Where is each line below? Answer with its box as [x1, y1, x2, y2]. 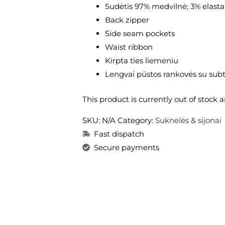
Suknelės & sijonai [155, 115, 222, 125]
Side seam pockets [105, 29, 175, 39]
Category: [118, 115, 156, 125]
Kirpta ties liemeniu [105, 56, 179, 66]
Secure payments [93, 142, 159, 152]
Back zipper [105, 15, 150, 25]
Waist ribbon [105, 42, 153, 52]
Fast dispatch [93, 129, 144, 139]
